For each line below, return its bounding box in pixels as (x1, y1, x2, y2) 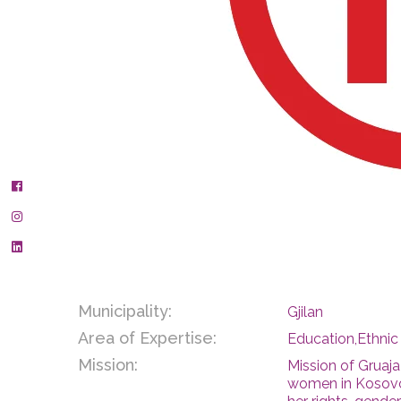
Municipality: (78, 302, 172, 321)
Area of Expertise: (78, 328, 217, 348)
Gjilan (287, 303, 323, 321)
